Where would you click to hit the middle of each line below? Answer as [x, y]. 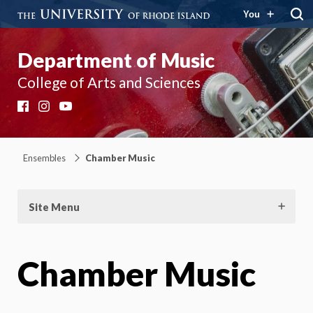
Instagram [77, 109]
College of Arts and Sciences [109, 82]
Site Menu [54, 207]
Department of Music [116, 60]
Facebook [54, 109]
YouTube [94, 109]
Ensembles [44, 158]
